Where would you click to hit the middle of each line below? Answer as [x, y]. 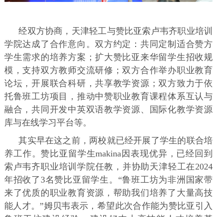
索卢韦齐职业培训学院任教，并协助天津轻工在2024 [108, 166]
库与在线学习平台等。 [48, 122]
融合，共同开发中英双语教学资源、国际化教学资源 [108, 109]
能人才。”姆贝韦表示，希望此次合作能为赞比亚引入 [108, 206]
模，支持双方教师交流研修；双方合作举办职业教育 [108, 70]
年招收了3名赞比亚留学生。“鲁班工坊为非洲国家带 [108, 179]
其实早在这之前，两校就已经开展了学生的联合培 [116, 140]
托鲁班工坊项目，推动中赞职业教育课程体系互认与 [108, 96]
